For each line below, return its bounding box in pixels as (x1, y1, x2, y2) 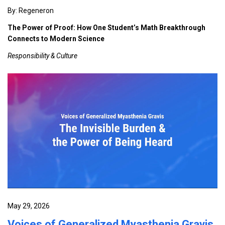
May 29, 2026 (8, 201, 50, 210)
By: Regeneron (8, 7, 54, 15)
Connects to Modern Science (8, 35, 104, 43)
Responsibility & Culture (8, 52, 77, 60)
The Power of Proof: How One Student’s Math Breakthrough (8, 24, 205, 32)
